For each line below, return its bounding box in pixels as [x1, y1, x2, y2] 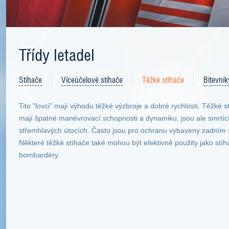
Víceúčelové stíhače [61, 74, 123, 85]
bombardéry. [19, 151, 60, 159]
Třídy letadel [19, 42, 95, 65]
